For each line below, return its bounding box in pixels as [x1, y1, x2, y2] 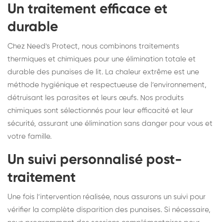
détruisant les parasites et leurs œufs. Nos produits [7, 94, 184, 102]
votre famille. [7, 132, 52, 140]
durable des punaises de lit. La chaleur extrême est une [7, 68, 199, 76]
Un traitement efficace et [7, 2, 167, 16]
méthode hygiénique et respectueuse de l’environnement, [7, 81, 207, 89]
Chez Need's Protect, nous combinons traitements [7, 42, 179, 50]
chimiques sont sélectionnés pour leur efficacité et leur [7, 107, 193, 114]
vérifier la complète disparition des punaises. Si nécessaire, [7, 206, 211, 214]
